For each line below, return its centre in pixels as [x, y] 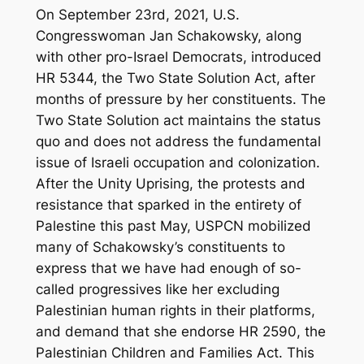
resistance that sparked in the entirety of [168, 205]
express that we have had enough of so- [168, 269]
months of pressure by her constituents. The [180, 100]
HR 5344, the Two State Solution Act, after [175, 78]
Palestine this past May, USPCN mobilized [173, 226]
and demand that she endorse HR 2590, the [180, 332]
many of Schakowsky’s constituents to [160, 247]
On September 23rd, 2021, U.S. [137, 15]
